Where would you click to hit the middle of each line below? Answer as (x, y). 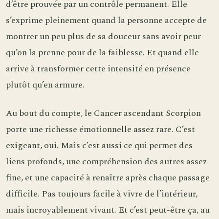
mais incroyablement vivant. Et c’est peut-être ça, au (108, 210)
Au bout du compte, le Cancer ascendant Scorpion (103, 113)
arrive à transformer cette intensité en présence (98, 68)
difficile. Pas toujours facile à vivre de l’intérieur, (102, 194)
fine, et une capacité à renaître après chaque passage (108, 178)
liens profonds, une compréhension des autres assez (106, 162)
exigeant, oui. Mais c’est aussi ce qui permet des (99, 146)
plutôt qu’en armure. (45, 85)
